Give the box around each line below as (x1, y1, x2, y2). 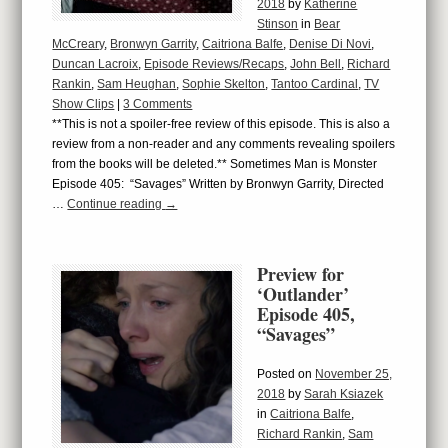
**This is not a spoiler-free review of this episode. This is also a (52, 117, 391, 131)
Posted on (257, 367, 316, 381)
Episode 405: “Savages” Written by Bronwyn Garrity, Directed (52, 177, 385, 191)
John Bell (290, 57, 342, 71)
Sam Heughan (97, 77, 177, 91)
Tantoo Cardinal (271, 77, 359, 91)
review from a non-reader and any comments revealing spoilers (52, 137, 396, 151)
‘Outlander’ (257, 281, 350, 307)
